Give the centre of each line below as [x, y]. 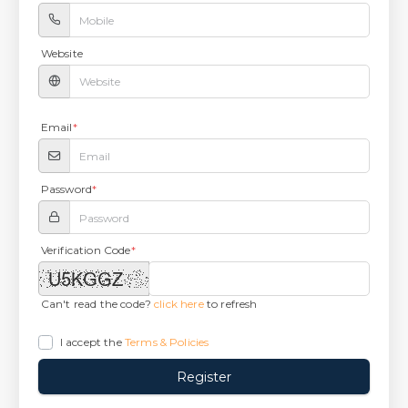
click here [179, 303]
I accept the [92, 342]
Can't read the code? [97, 303]
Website [61, 53]
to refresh [230, 303]
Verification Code [86, 250]
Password [66, 189]
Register [204, 377]
